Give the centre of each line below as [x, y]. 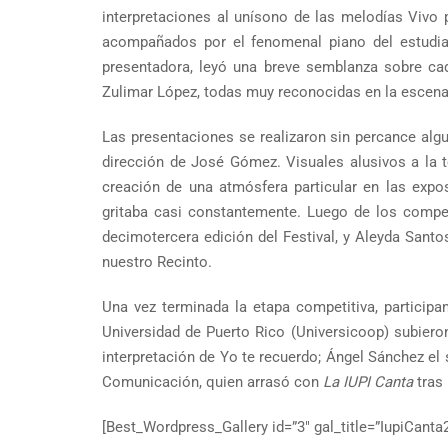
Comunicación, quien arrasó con [212, 382]
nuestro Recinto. [157, 262]
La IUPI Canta [368, 382]
